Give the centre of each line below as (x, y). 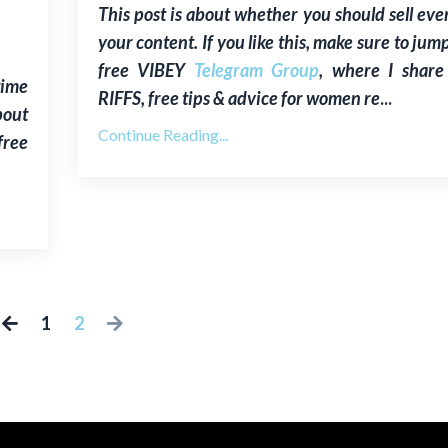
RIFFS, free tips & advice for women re (238, 97)
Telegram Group (256, 69)
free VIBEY (145, 69)
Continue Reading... (162, 134)
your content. (149, 41)
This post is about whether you (216, 13)
